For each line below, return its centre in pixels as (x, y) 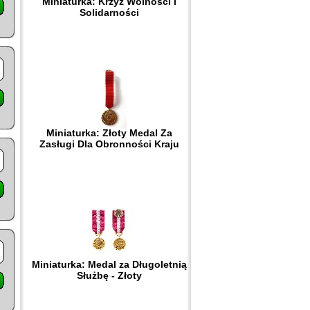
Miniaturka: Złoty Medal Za (109, 133)
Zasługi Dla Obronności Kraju (109, 144)
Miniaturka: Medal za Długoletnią (109, 264)
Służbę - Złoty (109, 275)
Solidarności (109, 12)
